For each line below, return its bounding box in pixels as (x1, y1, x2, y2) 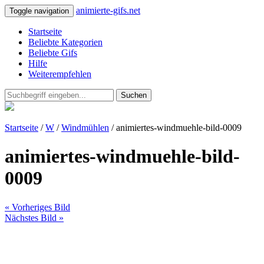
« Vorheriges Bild (5, 202, 70, 212)
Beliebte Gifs (28, 48, 77, 58)
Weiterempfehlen (28, 69, 91, 79)
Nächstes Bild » (5, 212, 64, 223)
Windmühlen (61, 123, 109, 133)
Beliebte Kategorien (28, 37, 103, 47)
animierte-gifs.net (76, 5, 140, 15)
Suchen (121, 91, 147, 100)
